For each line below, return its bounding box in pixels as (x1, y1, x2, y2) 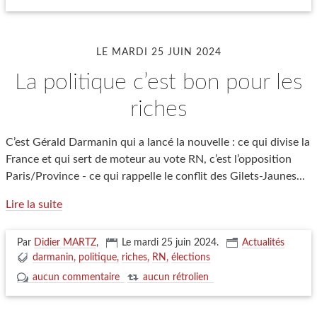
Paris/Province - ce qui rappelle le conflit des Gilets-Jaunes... (6, 171, 305, 182)
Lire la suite (6, 199, 62, 210)
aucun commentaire (33, 272, 120, 282)
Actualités (242, 238, 284, 248)
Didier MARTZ (34, 238, 96, 248)
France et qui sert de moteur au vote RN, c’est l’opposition (6, 154, 292, 165)
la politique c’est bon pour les (15, 71, 26, 93)
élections (171, 253, 210, 263)
